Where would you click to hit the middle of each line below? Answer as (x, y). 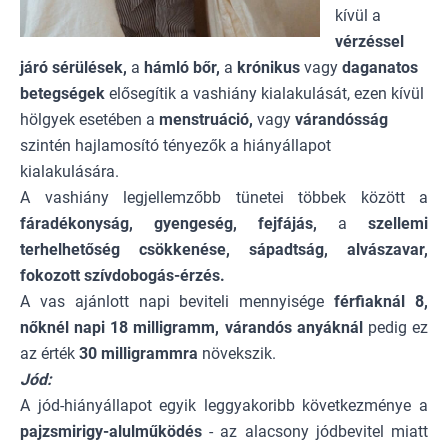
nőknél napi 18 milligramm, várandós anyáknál (194, 327)
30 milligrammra (136, 353)
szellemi (398, 223)
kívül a (358, 15)
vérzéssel (369, 41)
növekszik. (237, 353)
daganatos (380, 67)
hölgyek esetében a (89, 119)
